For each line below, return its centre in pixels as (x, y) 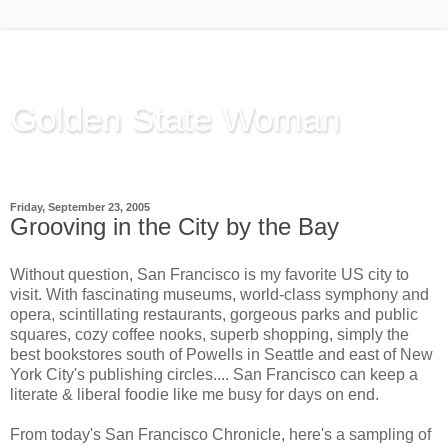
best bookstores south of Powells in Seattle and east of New (221, 354)
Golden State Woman (175, 119)
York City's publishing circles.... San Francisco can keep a (214, 374)
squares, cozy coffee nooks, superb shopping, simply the (209, 334)
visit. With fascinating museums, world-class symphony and (219, 294)
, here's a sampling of (356, 434)
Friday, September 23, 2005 (80, 207)
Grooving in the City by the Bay (174, 226)
